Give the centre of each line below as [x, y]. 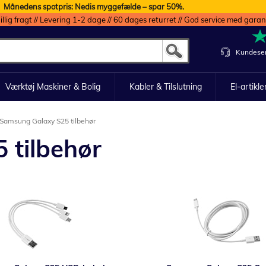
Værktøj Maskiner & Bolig [53, 87]
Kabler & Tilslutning [165, 87]
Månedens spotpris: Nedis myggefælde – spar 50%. [94, 7]
